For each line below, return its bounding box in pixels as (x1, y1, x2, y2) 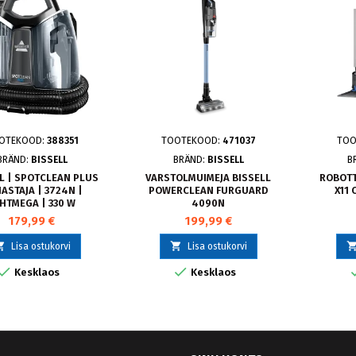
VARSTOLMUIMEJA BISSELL (145, 172, 271, 184)
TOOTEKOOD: (161, 135, 222, 147)
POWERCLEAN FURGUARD (149, 184, 268, 197)
